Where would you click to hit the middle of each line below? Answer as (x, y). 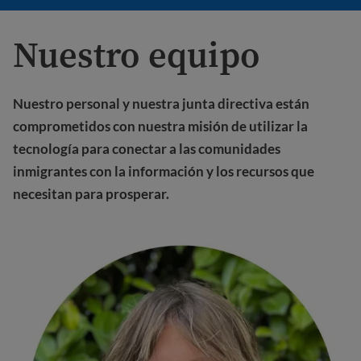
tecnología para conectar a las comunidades (147, 149)
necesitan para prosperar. (91, 194)
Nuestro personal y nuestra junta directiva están (161, 104)
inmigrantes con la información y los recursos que (164, 172)
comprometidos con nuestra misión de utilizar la (160, 127)
